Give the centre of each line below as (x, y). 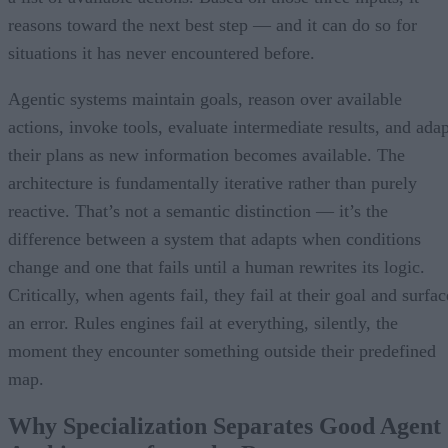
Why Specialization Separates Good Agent (224, 426)
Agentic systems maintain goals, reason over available (205, 98)
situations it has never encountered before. (161, 52)
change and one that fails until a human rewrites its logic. (216, 266)
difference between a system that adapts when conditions (214, 238)
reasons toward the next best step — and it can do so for (212, 24)
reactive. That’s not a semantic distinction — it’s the (198, 210)
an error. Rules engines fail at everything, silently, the (203, 322)
